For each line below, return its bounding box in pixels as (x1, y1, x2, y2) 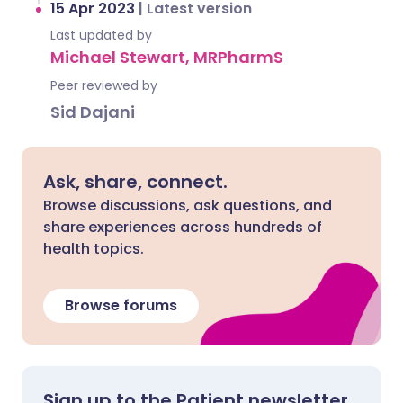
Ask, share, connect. (43, 169, 228, 194)
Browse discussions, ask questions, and (43, 195, 332, 216)
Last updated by (50, 26, 152, 44)
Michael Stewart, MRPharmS (50, 46, 283, 68)
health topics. (43, 238, 144, 259)
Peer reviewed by (50, 76, 157, 94)
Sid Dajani (50, 101, 135, 123)
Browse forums (65, 295, 177, 316)
